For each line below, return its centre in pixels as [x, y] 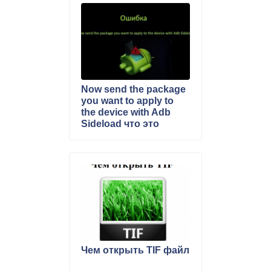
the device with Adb [126, 112]
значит [97, 135]
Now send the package [133, 89]
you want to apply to [127, 100]
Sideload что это [120, 123]
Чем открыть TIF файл [135, 250]
